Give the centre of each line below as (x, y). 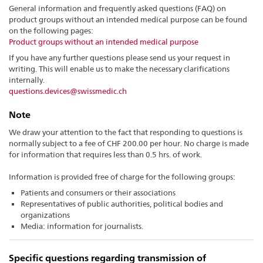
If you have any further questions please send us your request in (119, 58)
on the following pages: (51, 31)
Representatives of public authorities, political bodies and (122, 204)
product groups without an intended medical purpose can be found (128, 20)
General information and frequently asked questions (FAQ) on (117, 9)
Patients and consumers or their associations (98, 193)
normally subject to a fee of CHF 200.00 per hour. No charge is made (129, 144)
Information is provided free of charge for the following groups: (122, 177)
